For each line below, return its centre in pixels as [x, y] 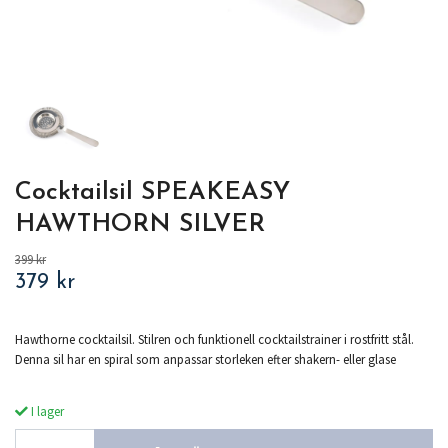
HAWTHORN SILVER [140, 225]
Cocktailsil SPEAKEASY [152, 193]
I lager [46, 411]
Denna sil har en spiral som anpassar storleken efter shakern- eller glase [205, 359]
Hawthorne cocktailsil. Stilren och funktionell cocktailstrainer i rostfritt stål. [214, 339]
